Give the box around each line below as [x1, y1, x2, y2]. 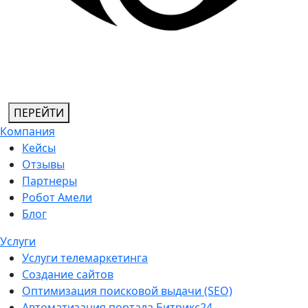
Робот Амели [22, 190, 92, 205]
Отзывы [22, 157, 65, 172]
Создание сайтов [22, 267, 113, 282]
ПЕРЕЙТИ [14, 105, 64, 120]
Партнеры [22, 173, 77, 188]
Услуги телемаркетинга [22, 250, 148, 265]
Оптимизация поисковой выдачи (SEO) [22, 283, 232, 298]
